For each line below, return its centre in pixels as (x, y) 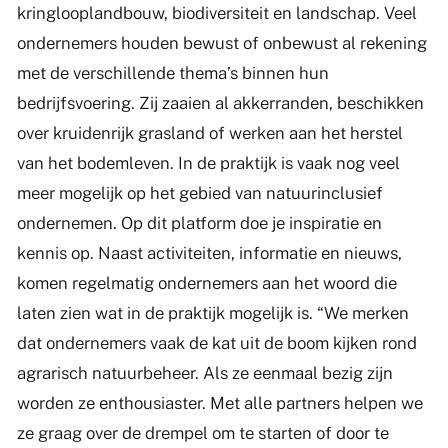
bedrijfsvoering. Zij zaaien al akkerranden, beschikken (220, 102)
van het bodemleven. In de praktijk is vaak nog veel (208, 162)
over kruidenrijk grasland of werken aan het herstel (209, 132)
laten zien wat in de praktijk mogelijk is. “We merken (212, 312)
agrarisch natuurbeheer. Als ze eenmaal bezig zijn (204, 372)
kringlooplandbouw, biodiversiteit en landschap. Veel (216, 12)
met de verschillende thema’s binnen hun (172, 72)
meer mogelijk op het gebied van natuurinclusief (199, 192)
